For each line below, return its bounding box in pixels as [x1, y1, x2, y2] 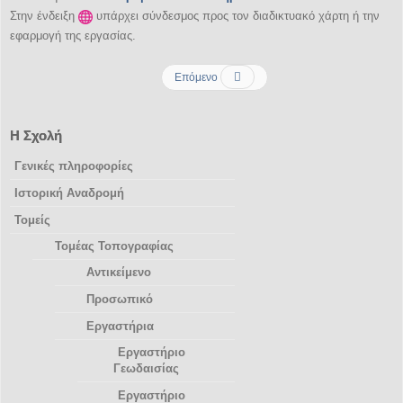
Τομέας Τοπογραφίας [55, 239, 174, 253]
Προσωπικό [86, 292, 153, 306]
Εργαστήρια [86, 319, 154, 333]
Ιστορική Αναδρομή [14, 186, 124, 200]
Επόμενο [175, 71, 220, 84]
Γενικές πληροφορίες [14, 159, 133, 173]
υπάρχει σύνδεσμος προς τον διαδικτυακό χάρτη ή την [93, 9, 380, 22]
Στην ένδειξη [10, 9, 78, 22]
